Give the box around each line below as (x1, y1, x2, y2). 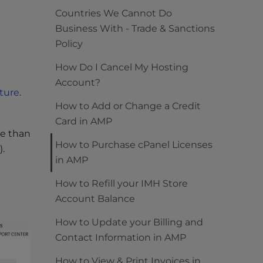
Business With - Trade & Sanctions (55, 23, 215, 34)
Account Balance (55, 193, 135, 204)
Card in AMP (55, 116, 112, 127)
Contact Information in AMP (55, 232, 186, 243)
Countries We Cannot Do (55, 8, 172, 19)
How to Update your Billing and (55, 217, 203, 228)
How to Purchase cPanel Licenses (55, 139, 213, 150)
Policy (55, 38, 83, 49)
